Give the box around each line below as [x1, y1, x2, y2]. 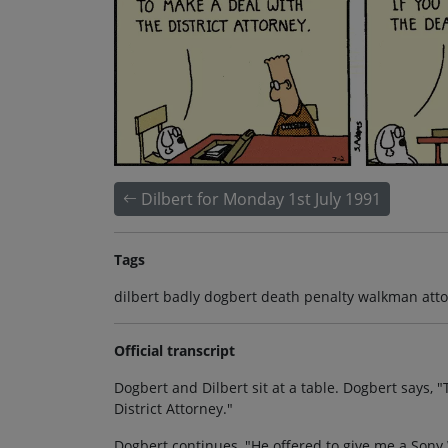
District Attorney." [114, 398, 233, 418]
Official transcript [114, 340, 235, 360]
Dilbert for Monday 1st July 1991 [141, 187, 381, 210]
